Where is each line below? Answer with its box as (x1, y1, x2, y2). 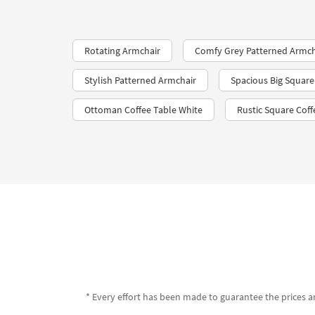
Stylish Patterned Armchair (84, 74, 196, 86)
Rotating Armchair (84, 44, 160, 57)
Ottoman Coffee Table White (84, 103, 202, 116)
